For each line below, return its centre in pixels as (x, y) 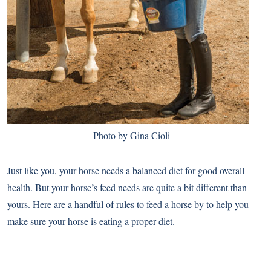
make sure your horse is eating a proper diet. (91, 221)
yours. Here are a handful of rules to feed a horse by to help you (128, 204)
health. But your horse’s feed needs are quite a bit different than (127, 187)
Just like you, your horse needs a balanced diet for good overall (126, 170)
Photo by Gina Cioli (131, 135)
